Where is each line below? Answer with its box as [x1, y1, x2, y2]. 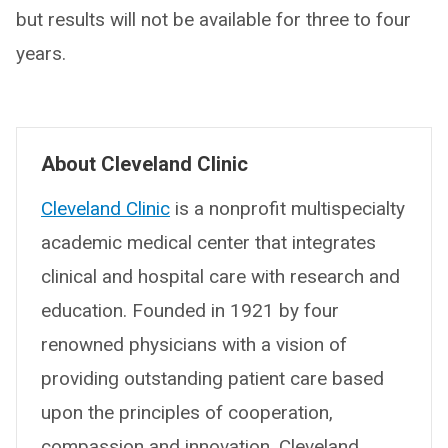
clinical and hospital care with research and [41, 264, 400, 288]
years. [16, 41, 66, 65]
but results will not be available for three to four [16, 7, 411, 31]
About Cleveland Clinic [41, 151, 248, 176]
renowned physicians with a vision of [41, 332, 347, 356]
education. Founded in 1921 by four [41, 298, 339, 322]
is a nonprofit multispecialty [170, 196, 405, 220]
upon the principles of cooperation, [41, 400, 333, 424]
